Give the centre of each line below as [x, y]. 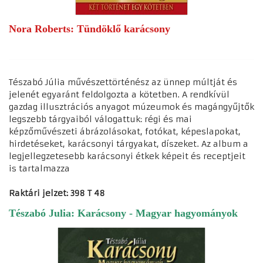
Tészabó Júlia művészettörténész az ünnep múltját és [123, 82]
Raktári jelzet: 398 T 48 [57, 193]
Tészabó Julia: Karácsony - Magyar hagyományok [123, 213]
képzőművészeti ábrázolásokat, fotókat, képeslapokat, [125, 131]
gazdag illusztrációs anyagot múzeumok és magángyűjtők [131, 107]
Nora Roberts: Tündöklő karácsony [90, 28]
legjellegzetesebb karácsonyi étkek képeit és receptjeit [127, 156]
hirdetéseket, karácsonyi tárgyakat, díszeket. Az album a [129, 144]
